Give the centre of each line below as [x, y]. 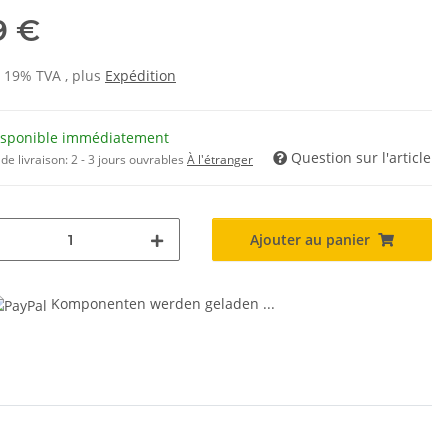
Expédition [140, 76]
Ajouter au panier [310, 240]
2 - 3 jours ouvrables [129, 160]
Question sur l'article [361, 158]
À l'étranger [220, 160]
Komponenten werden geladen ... [163, 304]
